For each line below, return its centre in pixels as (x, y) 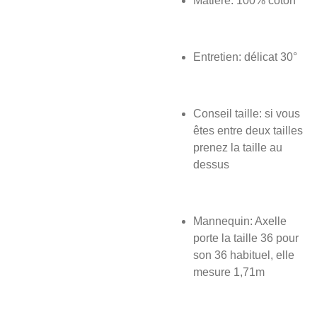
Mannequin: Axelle (240, 221)
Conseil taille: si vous (247, 114)
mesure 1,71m (229, 272)
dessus (211, 165)
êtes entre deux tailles (248, 131)
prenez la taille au (238, 148)
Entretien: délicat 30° (245, 57)
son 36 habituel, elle (244, 255)
